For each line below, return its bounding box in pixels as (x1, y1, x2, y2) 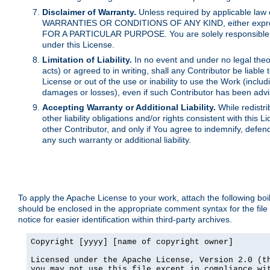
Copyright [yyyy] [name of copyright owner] (31, 237, 233, 247)
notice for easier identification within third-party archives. (18, 215, 232, 225)
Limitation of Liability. (42, 55, 132, 65)
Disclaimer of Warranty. (42, 7, 136, 17)
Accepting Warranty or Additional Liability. (42, 102, 216, 113)
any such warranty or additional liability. (42, 135, 191, 145)
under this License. (42, 40, 115, 50)
